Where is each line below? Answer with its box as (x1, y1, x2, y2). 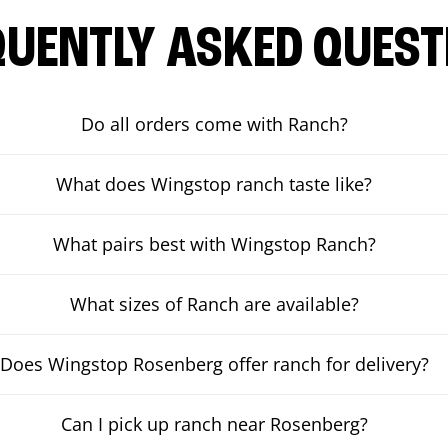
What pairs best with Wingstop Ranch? (52, 232, 376, 256)
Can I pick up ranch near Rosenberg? (60, 412, 368, 436)
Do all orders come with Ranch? (80, 112, 348, 136)
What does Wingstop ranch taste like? (56, 172, 373, 196)
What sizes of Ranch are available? (69, 292, 359, 316)
